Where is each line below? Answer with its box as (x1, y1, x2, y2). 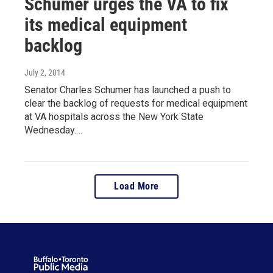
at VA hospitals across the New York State (24, 111, 204, 123)
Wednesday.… (24, 124, 82, 136)
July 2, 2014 (24, 68, 65, 78)
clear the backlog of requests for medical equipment (24, 97, 247, 110)
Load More (114, 180, 159, 193)
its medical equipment (24, 14, 187, 36)
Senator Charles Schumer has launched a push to (24, 84, 231, 96)
